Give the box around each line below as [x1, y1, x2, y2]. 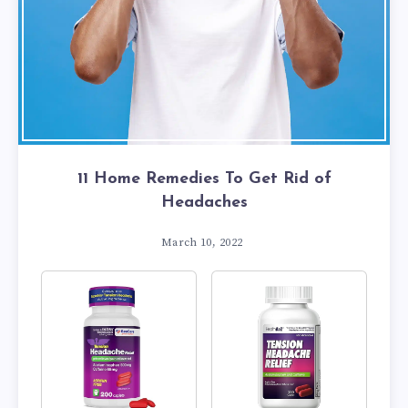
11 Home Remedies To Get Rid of [76, 170, 331, 188]
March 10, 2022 [160, 236, 243, 250]
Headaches [160, 194, 248, 211]
